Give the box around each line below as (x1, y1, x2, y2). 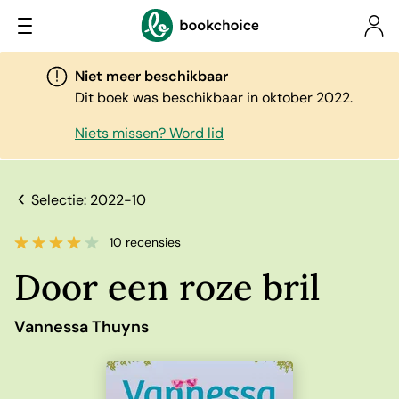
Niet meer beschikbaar (75, 67, 228, 85)
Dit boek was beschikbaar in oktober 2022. (75, 88, 353, 107)
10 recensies (109, 234, 181, 250)
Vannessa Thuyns (14, 316, 149, 338)
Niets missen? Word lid (75, 124, 224, 142)
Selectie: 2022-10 (30, 190, 146, 209)
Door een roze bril (14, 265, 320, 310)
